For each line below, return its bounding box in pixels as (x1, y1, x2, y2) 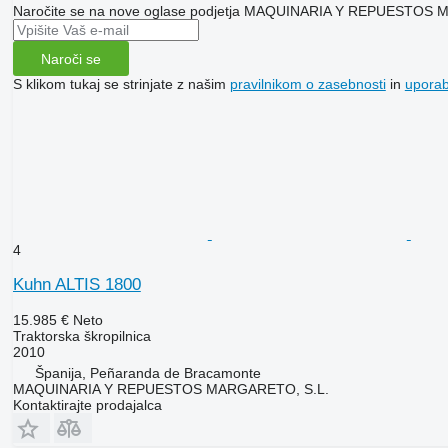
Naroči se (40, 50, 101, 67)
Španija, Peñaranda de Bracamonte (34, 365, 261, 382)
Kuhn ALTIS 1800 (12, 275, 141, 295)
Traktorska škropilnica (12, 328, 151, 345)
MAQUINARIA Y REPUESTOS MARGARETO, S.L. (12, 381, 329, 398)
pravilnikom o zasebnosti (229, 76, 386, 93)
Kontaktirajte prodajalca (12, 397, 162, 414)
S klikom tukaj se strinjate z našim (12, 76, 230, 93)
